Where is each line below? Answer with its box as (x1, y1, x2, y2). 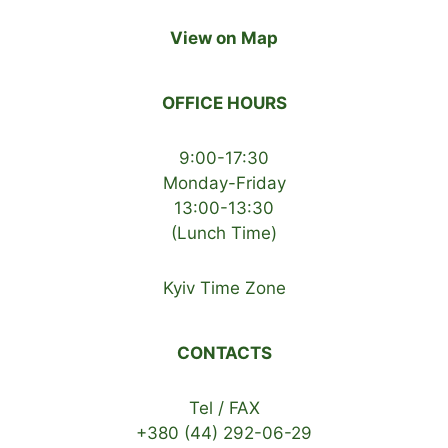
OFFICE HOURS (161, 93, 287, 114)
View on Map (170, 28, 278, 49)
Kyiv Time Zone (162, 278, 286, 299)
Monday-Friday (162, 173, 286, 194)
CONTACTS (176, 343, 272, 364)
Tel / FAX (188, 398, 260, 419)
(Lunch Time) (171, 223, 277, 244)
